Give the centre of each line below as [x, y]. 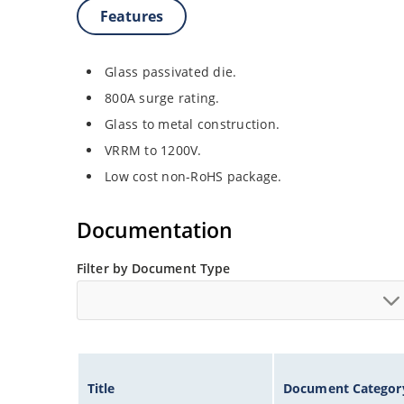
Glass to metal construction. [193, 124]
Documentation [155, 230]
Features [132, 17]
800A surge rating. [162, 98]
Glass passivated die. [171, 72]
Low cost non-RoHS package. [193, 177]
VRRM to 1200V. [153, 151]
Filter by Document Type [154, 269]
